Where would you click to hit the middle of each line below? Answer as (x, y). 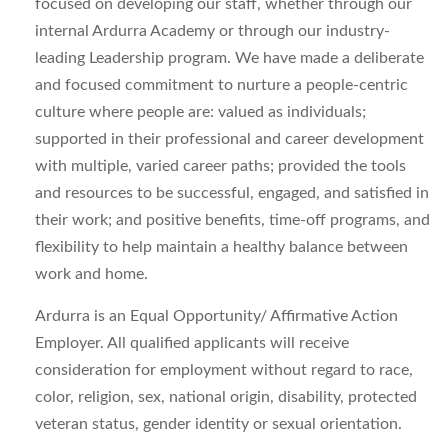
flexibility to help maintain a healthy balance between (221, 247)
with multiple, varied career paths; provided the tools (220, 166)
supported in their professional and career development (229, 139)
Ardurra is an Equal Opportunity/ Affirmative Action (216, 316)
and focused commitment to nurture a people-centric (221, 85)
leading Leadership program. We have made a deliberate (229, 58)
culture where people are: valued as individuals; (200, 112)
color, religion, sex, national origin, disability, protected (226, 397)
